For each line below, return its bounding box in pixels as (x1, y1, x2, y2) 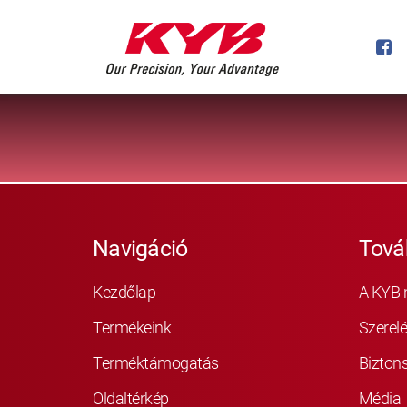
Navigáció (93, 235, 188, 262)
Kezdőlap (93, 282, 155, 302)
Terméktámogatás (93, 352, 219, 372)
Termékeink (93, 317, 171, 337)
